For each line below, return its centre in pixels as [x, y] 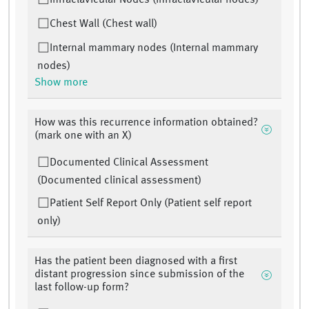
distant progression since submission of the [139, 275]
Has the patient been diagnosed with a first [136, 262]
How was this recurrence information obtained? [146, 123]
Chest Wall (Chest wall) [103, 24]
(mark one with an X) [83, 136]
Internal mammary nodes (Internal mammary [154, 49]
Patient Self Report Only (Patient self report [151, 204]
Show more [61, 83]
